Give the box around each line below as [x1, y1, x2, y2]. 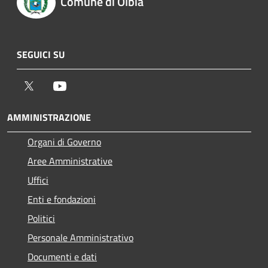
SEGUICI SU [17, 47, 65, 62]
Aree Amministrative [28, 153, 112, 168]
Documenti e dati [28, 249, 97, 264]
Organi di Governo [28, 134, 101, 149]
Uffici [28, 172, 48, 187]
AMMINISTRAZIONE [7, 109, 91, 124]
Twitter [35, 78, 65, 93]
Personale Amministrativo [28, 230, 133, 245]
